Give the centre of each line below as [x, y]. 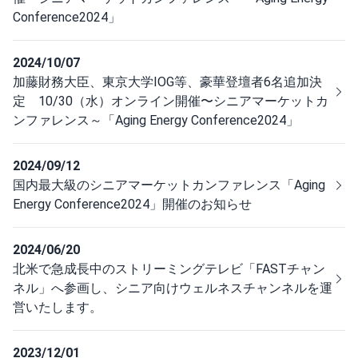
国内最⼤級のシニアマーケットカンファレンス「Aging [169, 185]
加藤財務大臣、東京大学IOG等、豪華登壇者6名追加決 [167, 82]
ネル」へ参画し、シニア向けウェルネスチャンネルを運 [173, 288]
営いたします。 [58, 307]
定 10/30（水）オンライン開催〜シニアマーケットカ [171, 101]
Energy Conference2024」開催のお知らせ [132, 204]
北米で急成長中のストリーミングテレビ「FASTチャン [169, 269]
